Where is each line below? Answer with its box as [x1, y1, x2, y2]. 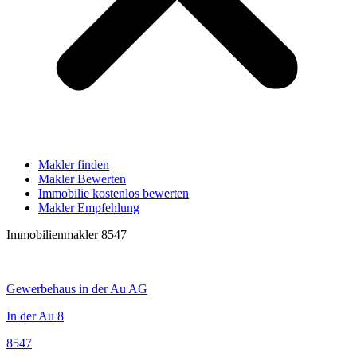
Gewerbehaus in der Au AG [6, 282, 147, 296]
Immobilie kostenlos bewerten [38, 186, 189, 200]
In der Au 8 [6, 309, 64, 323]
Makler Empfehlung [38, 201, 139, 214]
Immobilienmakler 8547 [6, 228, 127, 241]
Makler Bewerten [38, 172, 126, 186]
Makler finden [38, 158, 109, 171]
